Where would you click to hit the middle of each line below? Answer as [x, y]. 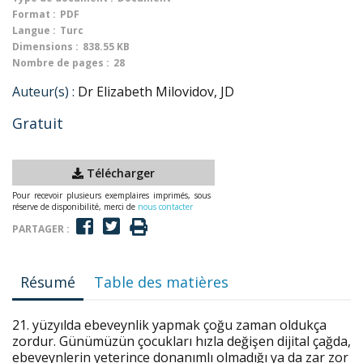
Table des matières [162, 282]
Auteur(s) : [43, 92]
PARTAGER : [41, 228]
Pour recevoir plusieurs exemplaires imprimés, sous [111, 195]
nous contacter [165, 207]
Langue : [34, 30]
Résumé [48, 282]
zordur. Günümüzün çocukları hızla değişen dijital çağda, [181, 341]
